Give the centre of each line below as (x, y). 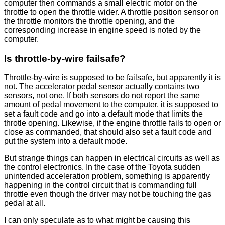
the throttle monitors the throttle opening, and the (89, 21)
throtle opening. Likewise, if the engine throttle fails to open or (113, 123)
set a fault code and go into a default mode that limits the (103, 114)
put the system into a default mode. (66, 141)
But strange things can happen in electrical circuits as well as (112, 158)
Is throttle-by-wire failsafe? (65, 58)
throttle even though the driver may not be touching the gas (108, 194)
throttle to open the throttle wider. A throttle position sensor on (111, 12)
